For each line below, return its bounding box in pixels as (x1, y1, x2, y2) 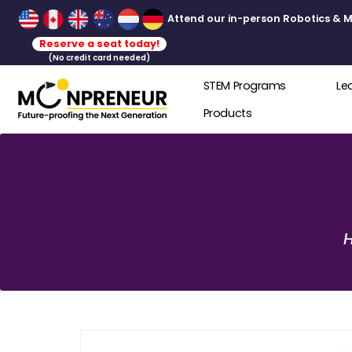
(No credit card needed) (53, 57, 167, 71)
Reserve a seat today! (43, 40, 178, 56)
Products (225, 116, 280, 134)
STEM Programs (225, 86, 321, 104)
